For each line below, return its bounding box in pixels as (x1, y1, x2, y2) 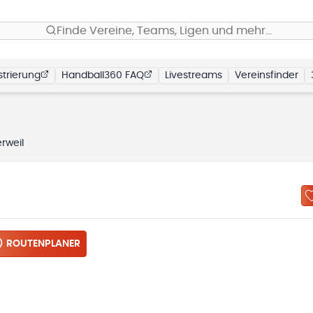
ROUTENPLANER (6, 239, 81, 249)
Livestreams (165, 71, 222, 80)
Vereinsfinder (235, 71, 298, 80)
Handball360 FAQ (61, 71, 144, 80)
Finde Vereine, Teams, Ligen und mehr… (57, 25, 272, 36)
